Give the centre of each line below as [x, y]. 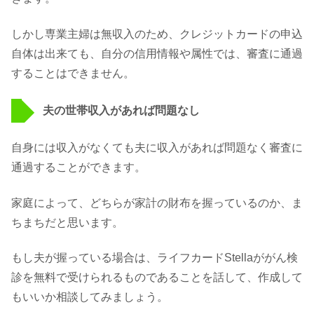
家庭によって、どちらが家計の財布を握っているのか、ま [157, 203]
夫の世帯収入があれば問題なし [121, 111]
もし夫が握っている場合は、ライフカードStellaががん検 [155, 258]
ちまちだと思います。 [67, 222]
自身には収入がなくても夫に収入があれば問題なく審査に [157, 148]
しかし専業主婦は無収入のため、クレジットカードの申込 [157, 34]
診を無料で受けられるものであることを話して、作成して [157, 278]
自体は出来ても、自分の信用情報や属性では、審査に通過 [157, 53]
